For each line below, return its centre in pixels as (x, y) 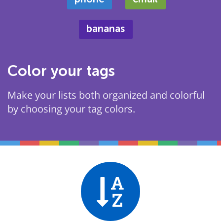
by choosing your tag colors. (71, 109)
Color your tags (61, 71)
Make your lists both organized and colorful (106, 95)
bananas (106, 29)
